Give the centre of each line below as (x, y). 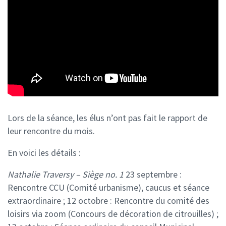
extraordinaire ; (36, 201)
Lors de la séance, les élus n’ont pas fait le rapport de (107, 118)
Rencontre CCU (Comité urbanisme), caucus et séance (108, 188)
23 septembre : (153, 175)
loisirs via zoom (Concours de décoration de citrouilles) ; (113, 214)
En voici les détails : (44, 153)
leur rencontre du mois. (51, 131)
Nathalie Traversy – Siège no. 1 (66, 175)
